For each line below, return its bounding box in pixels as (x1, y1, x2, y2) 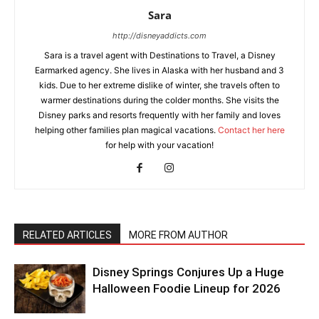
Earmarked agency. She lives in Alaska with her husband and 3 (35, 65, 284, 76)
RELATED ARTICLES (23, 229, 112, 241)
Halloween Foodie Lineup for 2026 (93, 281, 281, 296)
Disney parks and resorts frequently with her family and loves (38, 110, 281, 121)
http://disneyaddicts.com (113, 31, 206, 41)
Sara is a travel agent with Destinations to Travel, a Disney (43, 50, 276, 61)
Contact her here (217, 125, 285, 136)
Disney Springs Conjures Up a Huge (93, 265, 284, 280)
